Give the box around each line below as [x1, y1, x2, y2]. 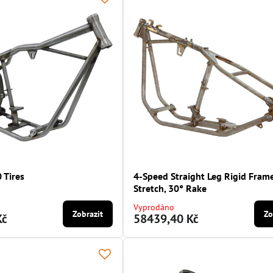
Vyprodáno [133, 202, 175, 213]
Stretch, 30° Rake [133, 182, 207, 195]
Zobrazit [73, 208, 104, 220]
